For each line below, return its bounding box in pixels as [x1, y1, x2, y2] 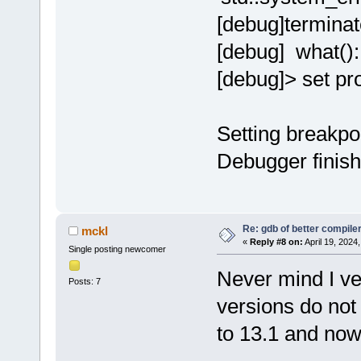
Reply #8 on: [249, 236, 303, 247]
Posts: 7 [68, 276, 101, 287]
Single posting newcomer [68, 243, 166, 254]
